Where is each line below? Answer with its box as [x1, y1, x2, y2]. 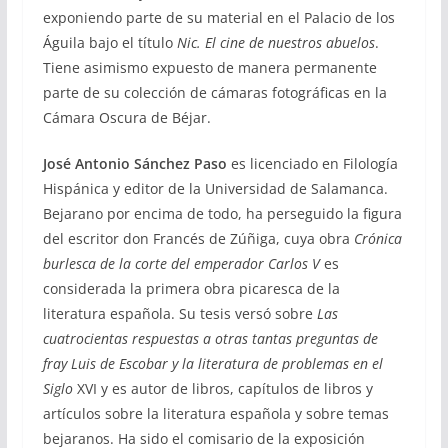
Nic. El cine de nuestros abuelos [176, 32, 375, 52]
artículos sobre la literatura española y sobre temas [42, 403, 389, 423]
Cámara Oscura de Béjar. [42, 107, 211, 127]
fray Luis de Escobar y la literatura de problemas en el [42, 353, 383, 373]
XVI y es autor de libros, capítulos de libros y [72, 378, 373, 398]
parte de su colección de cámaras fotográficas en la [42, 82, 387, 102]
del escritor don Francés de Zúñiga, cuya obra [42, 228, 354, 248]
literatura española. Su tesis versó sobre [42, 303, 317, 323]
